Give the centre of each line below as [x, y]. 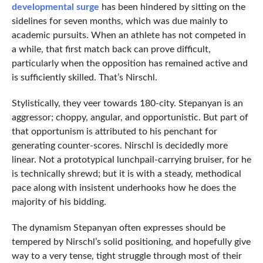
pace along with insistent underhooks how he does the [124, 188]
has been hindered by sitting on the [172, 7]
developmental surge [55, 7]
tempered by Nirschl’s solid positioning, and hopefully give [131, 242]
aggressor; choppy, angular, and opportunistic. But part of [130, 118]
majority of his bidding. [59, 202]
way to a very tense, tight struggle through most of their [127, 256]
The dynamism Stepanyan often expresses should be [118, 228]
